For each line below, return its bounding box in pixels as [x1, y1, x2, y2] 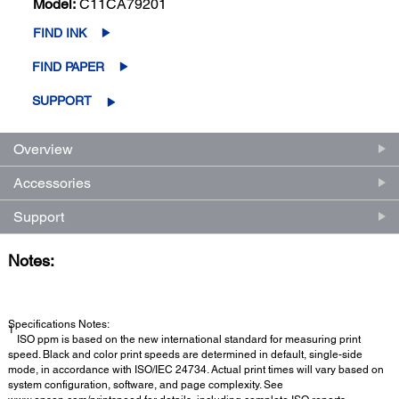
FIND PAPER [32, 59, 105, 74]
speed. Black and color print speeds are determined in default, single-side [8, 347, 362, 361]
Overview [13, 140, 73, 158]
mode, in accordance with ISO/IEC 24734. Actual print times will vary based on [8, 362, 384, 376]
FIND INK [33, 25, 87, 40]
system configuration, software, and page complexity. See [8, 378, 283, 391]
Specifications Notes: [8, 317, 110, 330]
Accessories [13, 174, 91, 191]
